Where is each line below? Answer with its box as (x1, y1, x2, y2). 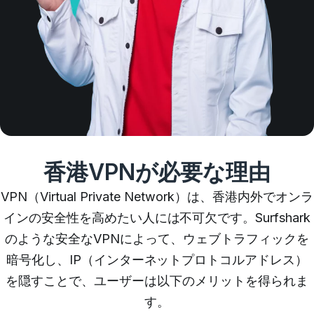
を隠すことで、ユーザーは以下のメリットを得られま (6, 273, 308, 289)
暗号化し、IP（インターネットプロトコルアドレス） (6, 252, 308, 268)
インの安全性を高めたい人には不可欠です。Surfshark (3, 210, 311, 226)
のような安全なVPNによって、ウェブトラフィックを (5, 231, 309, 247)
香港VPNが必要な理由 (43, 158, 271, 186)
